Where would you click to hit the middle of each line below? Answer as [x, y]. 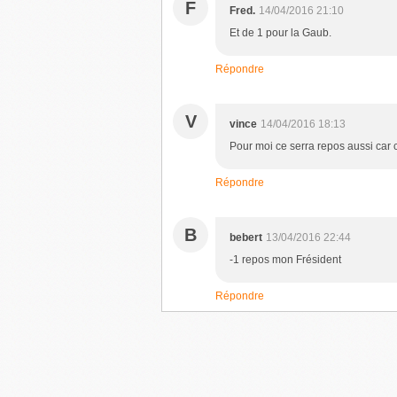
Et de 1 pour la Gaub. [280, 33]
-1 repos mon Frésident [285, 260]
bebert [246, 237]
